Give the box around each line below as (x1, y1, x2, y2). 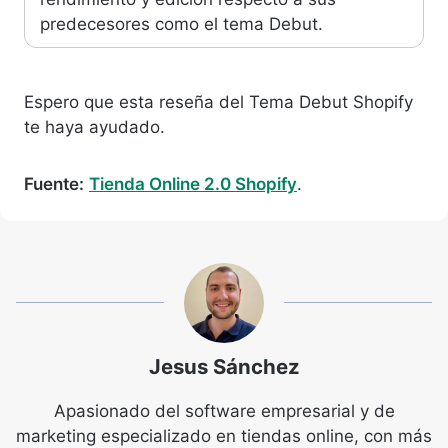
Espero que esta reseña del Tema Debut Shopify (24, 91, 413, 112)
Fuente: (24, 173, 84, 194)
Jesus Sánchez (148, 353, 300, 379)
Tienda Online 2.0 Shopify (89, 173, 297, 194)
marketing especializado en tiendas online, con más (16, 425, 432, 446)
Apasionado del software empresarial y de (53, 400, 395, 421)
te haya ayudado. (24, 116, 165, 137)
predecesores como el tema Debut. (40, 13, 323, 34)
